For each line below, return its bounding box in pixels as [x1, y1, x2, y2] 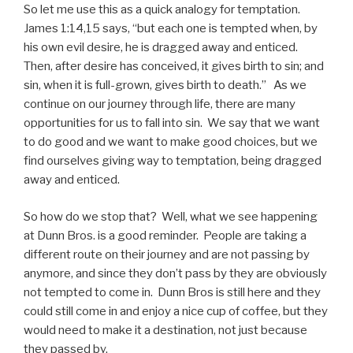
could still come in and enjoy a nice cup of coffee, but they [24, 303, 328, 318]
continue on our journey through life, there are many [24, 97, 295, 111]
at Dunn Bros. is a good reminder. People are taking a [24, 228, 307, 243]
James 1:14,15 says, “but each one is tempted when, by [24, 21, 318, 35]
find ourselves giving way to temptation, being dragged [24, 154, 321, 168]
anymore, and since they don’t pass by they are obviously [24, 266, 327, 281]
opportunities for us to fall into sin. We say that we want [24, 116, 320, 130]
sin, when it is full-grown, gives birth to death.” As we [24, 78, 307, 92]
